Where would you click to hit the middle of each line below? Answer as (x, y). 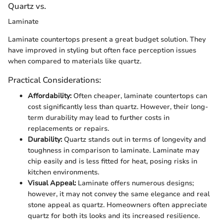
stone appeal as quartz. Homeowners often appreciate (117, 205)
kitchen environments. (63, 172)
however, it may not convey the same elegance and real (119, 194)
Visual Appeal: (52, 183)
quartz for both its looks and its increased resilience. (114, 216)
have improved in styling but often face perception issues (102, 51)
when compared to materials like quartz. (75, 61)
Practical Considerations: (55, 80)
